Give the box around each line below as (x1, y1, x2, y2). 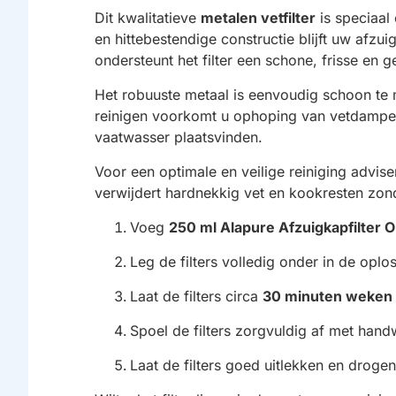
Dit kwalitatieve (95, 9, 201, 27)
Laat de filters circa (130, 287, 263, 306)
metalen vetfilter (201, 9, 316, 27)
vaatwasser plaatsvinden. (95, 128, 263, 147)
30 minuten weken (263, 287, 392, 306)
